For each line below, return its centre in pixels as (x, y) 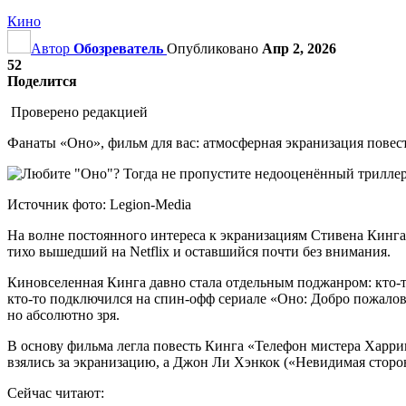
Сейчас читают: (56, 392)
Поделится (42, 81)
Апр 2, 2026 (299, 48)
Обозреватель (118, 48)
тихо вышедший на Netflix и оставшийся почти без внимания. (199, 251)
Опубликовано (214, 48)
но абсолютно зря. (63, 314)
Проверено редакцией (77, 111)
